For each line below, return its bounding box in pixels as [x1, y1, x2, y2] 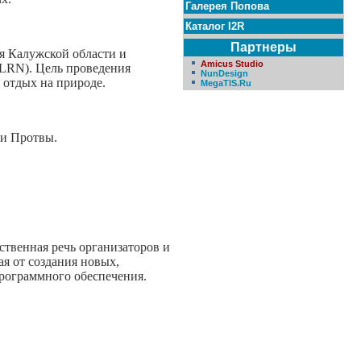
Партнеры [230, 40, 297, 54]
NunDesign [201, 68, 248, 78]
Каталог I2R [185, 20, 244, 32]
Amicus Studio [201, 59, 263, 68]
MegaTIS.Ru [201, 78, 251, 88]
